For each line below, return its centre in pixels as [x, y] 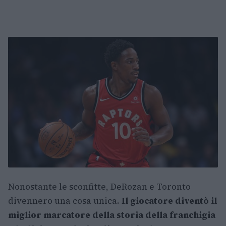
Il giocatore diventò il [169, 201]
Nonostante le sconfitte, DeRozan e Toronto [99, 187]
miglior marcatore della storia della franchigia [112, 215]
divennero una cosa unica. [65, 201]
